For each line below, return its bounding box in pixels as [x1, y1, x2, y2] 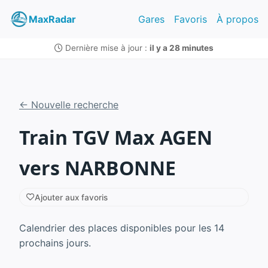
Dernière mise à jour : [63, 43, 150, 53]
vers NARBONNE [19, 154, 176, 181]
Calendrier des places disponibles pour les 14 [19, 222, 224, 234]
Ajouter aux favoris [35, 192, 108, 202]
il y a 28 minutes [150, 43, 214, 53]
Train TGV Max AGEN [19, 124, 212, 150]
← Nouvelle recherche [19, 98, 118, 111]
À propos [217, 13, 258, 25]
